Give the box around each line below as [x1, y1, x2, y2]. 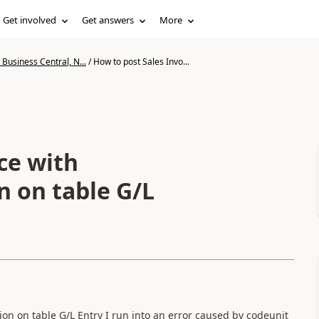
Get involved [3, 14, 57, 26]
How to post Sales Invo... [93, 56, 189, 68]
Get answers [82, 14, 135, 26]
